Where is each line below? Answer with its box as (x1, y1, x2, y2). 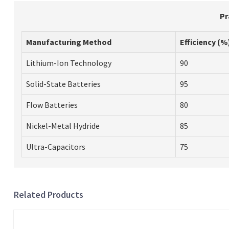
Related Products (13, 188, 83, 200)
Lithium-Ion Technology (26, 57, 111, 68)
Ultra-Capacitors (26, 141, 85, 152)
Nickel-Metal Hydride (26, 120, 100, 131)
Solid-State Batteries (26, 78, 101, 89)
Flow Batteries (26, 99, 78, 110)
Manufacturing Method (26, 36, 111, 47)
